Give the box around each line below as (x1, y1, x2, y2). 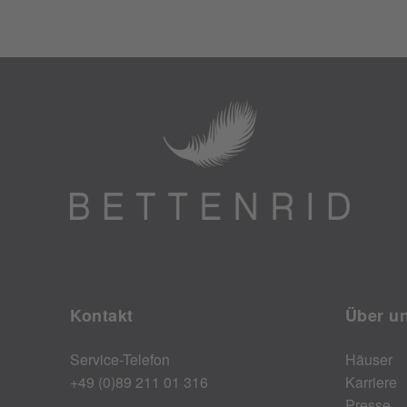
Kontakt (70, 303, 134, 327)
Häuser (344, 348, 392, 370)
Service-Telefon (70, 348, 170, 370)
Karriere (344, 371, 397, 392)
